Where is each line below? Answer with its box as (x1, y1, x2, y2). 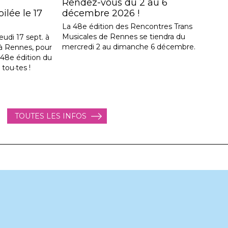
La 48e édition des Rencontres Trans (62, 22, 192, 31)
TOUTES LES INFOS (15, 111, 87, 121)
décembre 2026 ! (62, 8, 139, 19)
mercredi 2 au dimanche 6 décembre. (62, 42, 195, 51)
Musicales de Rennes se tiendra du (62, 32, 185, 41)
